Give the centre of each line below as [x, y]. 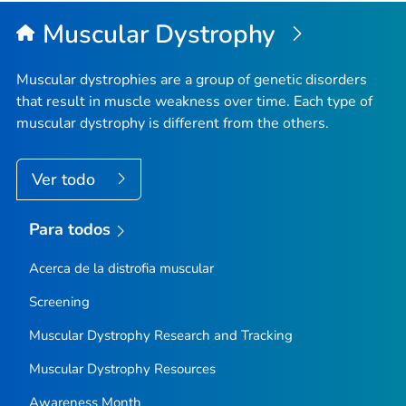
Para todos [70, 229]
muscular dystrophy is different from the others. [173, 123]
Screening [59, 301]
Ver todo [66, 179]
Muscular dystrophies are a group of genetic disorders [192, 79]
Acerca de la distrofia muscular [121, 268]
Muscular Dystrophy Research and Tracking [160, 335]
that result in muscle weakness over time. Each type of [194, 101]
